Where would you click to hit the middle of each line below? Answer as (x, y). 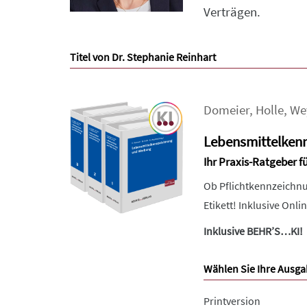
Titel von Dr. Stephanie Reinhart (143, 57)
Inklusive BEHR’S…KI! (253, 231)
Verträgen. (232, 12)
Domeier (226, 110)
